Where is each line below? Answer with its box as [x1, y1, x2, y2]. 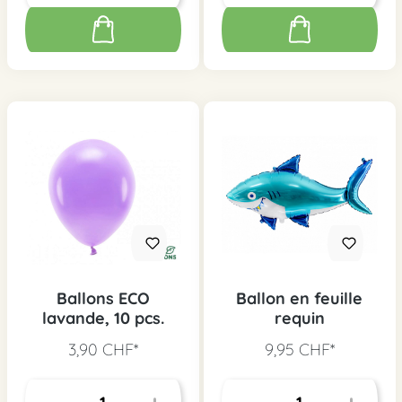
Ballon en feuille [236, 288, 363, 310]
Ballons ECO [56, 288, 150, 310]
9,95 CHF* [264, 339, 335, 361]
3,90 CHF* [67, 339, 138, 361]
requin [274, 308, 325, 329]
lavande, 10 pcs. [41, 308, 164, 329]
